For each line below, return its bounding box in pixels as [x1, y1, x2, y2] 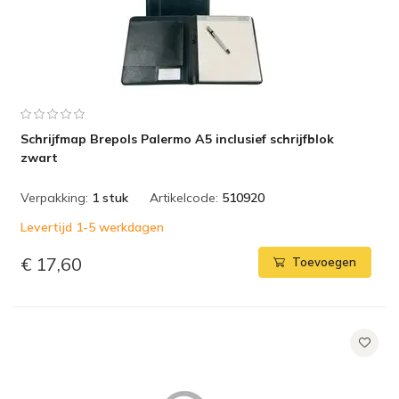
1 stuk [92, 190, 128, 206]
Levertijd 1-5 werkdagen [20, 219, 164, 235]
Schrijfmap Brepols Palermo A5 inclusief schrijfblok [20, 131, 334, 147]
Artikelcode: [150, 190, 218, 206]
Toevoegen [292, 255, 356, 270]
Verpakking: [20, 190, 88, 206]
